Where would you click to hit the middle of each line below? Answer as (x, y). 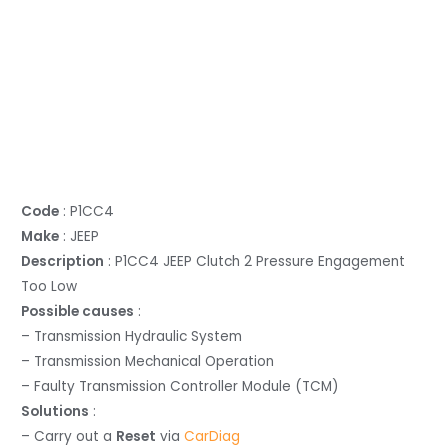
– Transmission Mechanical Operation (148, 362)
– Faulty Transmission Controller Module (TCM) (180, 387)
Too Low (49, 287)
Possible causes (78, 312)
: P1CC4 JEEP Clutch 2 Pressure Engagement (255, 262)
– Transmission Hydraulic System (132, 337)
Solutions (55, 412)
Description (63, 262)
